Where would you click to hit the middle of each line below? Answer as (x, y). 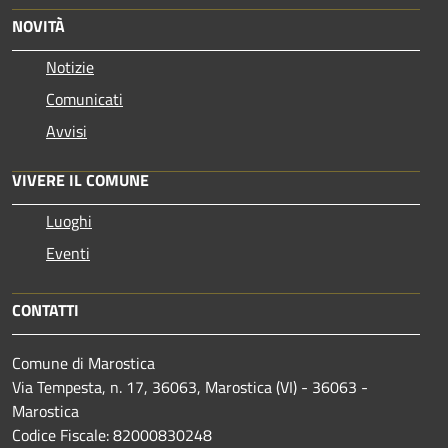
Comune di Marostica (83, 363)
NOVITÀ (38, 26)
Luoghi (69, 221)
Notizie (70, 67)
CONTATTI (45, 310)
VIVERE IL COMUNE (80, 180)
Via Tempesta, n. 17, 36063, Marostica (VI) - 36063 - (190, 387)
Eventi (68, 253)
